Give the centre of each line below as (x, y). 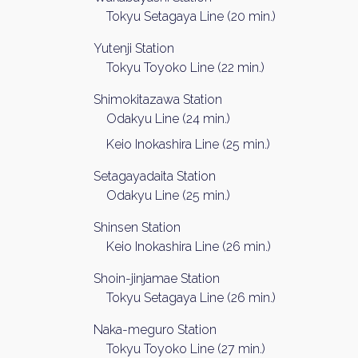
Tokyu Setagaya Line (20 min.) (191, 16)
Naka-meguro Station (155, 330)
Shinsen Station (137, 227)
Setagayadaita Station (155, 176)
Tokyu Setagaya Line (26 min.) (191, 298)
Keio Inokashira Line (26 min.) (189, 247)
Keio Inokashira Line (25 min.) (188, 144)
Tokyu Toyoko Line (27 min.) (186, 349)
